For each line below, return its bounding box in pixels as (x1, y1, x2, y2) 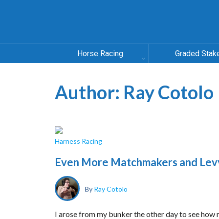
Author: (55, 81, 123, 103)
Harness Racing (55, 137, 102, 145)
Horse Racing (77, 49, 123, 58)
